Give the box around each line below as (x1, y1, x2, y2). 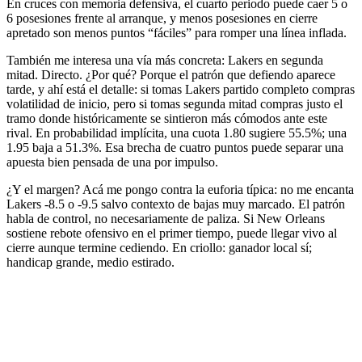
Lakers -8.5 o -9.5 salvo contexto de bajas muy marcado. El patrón (6, 197, 345, 212)
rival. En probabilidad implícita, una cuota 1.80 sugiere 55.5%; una (6, 126, 347, 141)
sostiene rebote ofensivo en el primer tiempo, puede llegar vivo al (6, 226, 337, 241)
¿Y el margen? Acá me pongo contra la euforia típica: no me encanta (6, 183, 354, 197)
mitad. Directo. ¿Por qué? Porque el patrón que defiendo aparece (6, 68, 335, 82)
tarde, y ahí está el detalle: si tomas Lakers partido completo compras (6, 82, 355, 97)
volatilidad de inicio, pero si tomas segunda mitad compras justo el (6, 97, 343, 112)
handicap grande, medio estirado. (6, 255, 175, 270)
